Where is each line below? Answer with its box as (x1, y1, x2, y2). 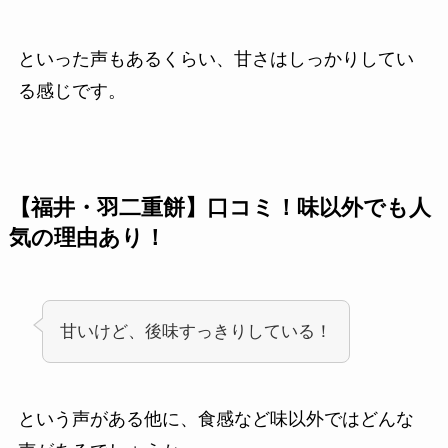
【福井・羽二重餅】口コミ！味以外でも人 (8, 196, 431, 221)
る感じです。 (17, 81, 126, 102)
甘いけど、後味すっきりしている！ (59, 322, 332, 342)
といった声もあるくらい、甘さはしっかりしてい (17, 49, 414, 70)
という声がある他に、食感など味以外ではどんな (17, 409, 414, 430)
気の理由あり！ (8, 226, 166, 251)
